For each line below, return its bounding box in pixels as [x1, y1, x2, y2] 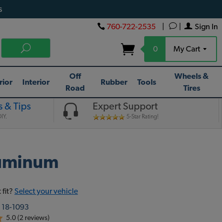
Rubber [101, 78, 128, 86]
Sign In [195, 23, 218, 31]
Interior [22, 78, 50, 86]
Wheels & [174, 72, 209, 80]
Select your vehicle [14, 187, 78, 195]
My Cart [173, 45, 202, 53]
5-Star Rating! [125, 113, 159, 119]
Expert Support [93, 102, 158, 111]
